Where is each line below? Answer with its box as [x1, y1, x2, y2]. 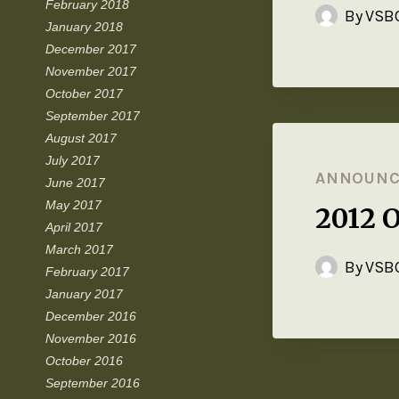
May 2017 [45, 197, 102, 212]
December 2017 [45, 41, 136, 56]
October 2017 [45, 85, 123, 101]
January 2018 [45, 19, 123, 34]
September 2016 [45, 375, 140, 390]
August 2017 [45, 130, 117, 145]
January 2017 [45, 286, 123, 301]
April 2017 [45, 219, 102, 234]
